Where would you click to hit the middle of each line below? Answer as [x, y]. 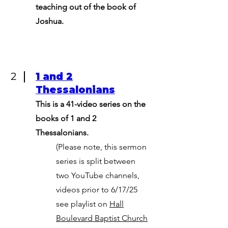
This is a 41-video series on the [91, 104]
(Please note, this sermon [101, 147]
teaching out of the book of [86, 7]
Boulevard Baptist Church [102, 218]
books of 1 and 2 [66, 118]
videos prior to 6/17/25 [97, 190]
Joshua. [50, 21]
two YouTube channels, [98, 175]
